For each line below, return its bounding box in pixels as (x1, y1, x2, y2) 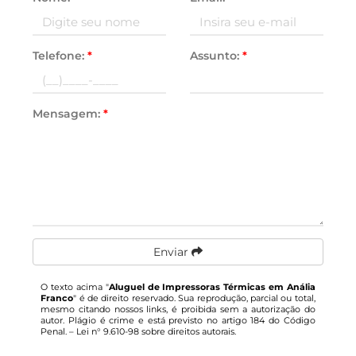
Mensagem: (33, 106, 104, 121)
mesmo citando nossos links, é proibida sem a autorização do (41, 304, 315, 315)
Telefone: (33, 48, 88, 63)
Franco (41, 292, 74, 304)
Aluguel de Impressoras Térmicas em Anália (108, 281, 315, 292)
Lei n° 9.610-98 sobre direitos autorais (76, 326, 235, 337)
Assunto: (190, 48, 242, 63)
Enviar (153, 245, 192, 259)
